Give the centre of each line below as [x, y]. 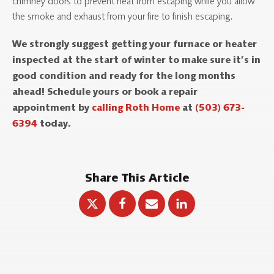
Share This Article [137, 179]
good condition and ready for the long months [124, 77]
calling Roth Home [136, 109]
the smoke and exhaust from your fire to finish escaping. [123, 17]
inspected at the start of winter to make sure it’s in [136, 61]
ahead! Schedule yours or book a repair [105, 93]
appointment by [52, 109]
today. [54, 124]
